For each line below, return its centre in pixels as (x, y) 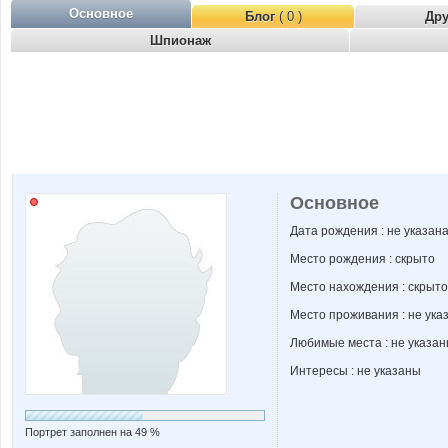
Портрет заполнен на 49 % (92, 432)
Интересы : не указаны (355, 371)
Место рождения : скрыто (362, 259)
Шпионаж (180, 40)
